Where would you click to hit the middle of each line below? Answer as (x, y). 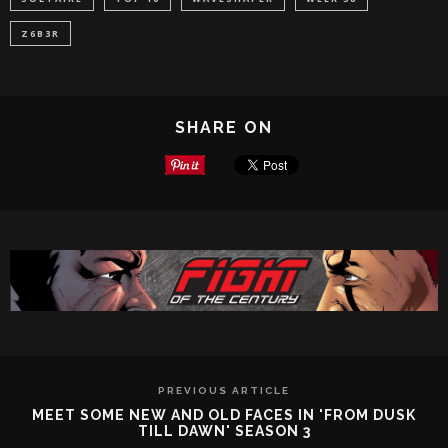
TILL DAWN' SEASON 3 (224, 431)
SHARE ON (224, 127)
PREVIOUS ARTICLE (224, 391)
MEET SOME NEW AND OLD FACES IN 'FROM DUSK (224, 415)
